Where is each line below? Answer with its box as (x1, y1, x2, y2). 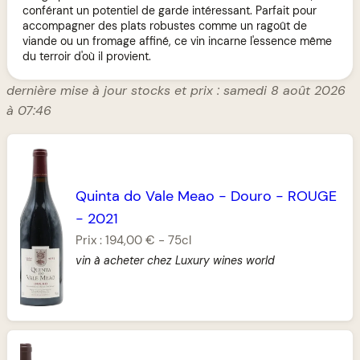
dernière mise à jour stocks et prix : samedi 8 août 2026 (6, 81, 346, 99)
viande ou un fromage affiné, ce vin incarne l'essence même (22, 33, 333, 48)
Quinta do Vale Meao (76, 186, 215, 205)
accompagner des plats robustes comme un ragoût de (22, 18, 308, 33)
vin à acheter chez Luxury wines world (76, 252, 276, 268)
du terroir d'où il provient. (22, 48, 152, 63)
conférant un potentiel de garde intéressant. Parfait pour (22, 2, 317, 18)
